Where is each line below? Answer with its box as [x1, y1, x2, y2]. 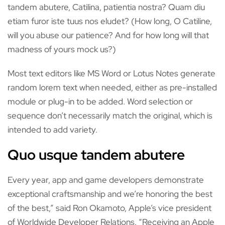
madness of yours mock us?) [8, 44, 116, 55]
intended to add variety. [8, 124, 97, 135]
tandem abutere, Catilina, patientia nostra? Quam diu [8, 2, 205, 13]
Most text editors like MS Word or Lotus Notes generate [8, 68, 215, 79]
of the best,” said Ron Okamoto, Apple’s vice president [8, 202, 211, 213]
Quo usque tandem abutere [8, 145, 185, 164]
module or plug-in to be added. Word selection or [8, 96, 193, 107]
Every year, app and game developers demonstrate [8, 174, 204, 185]
